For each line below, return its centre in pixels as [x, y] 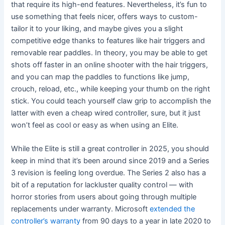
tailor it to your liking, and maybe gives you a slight [97, 28]
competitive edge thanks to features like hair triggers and [108, 40]
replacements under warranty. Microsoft [81, 209]
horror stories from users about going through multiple [104, 197]
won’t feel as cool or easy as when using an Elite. [95, 125]
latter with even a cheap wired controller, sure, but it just [106, 113]
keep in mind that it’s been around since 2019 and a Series [110, 161]
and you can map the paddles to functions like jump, [100, 77]
